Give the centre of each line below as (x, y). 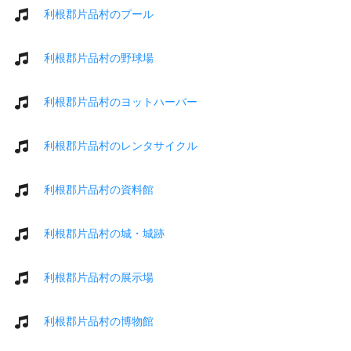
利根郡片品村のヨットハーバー (121, 101)
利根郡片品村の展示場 (99, 277)
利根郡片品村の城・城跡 (104, 233)
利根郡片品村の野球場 (99, 58)
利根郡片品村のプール (99, 14)
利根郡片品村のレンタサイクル (121, 145)
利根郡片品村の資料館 (99, 189)
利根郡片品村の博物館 (99, 321)
